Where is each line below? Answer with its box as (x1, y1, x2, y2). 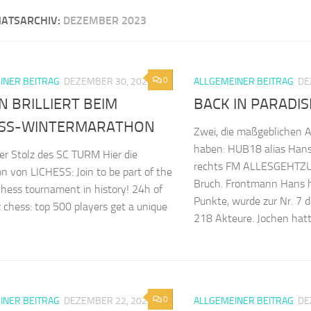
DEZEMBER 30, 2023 (64, 76, 153, 87)
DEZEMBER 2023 (63, 14, 146, 27)
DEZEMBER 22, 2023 (64, 295, 153, 308)
